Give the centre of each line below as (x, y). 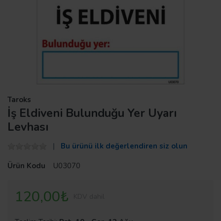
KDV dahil (89, 196)
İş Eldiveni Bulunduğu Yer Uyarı (92, 113)
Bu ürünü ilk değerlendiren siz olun (124, 146)
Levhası (28, 127)
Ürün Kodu (26, 166)
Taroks (19, 99)
